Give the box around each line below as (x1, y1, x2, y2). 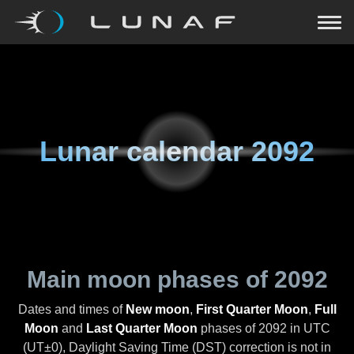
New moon (125, 303, 190, 316)
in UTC (286, 322, 330, 335)
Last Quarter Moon (85, 322, 198, 335)
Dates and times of (17, 303, 126, 316)
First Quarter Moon (195, 303, 308, 316)
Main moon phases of (26, 266, 274, 292)
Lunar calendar (40, 135, 251, 168)
